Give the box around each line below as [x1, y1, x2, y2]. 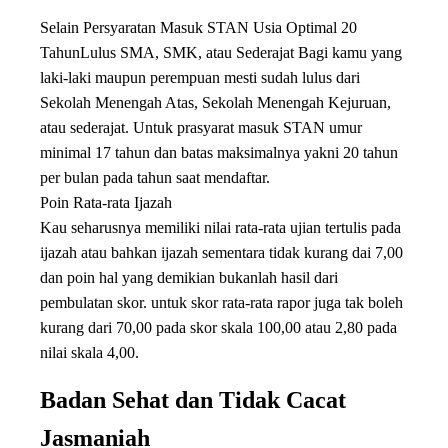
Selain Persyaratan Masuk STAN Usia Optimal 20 [40, 19, 357, 36]
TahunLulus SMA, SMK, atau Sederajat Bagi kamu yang [40, 44, 402, 61]
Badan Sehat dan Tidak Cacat [40, 387, 346, 413]
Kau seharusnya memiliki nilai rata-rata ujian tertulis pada [40, 219, 401, 236]
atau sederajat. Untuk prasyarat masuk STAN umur [40, 119, 362, 136]
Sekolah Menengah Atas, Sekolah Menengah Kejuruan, [40, 94, 391, 111]
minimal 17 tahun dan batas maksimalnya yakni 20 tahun [40, 144, 398, 161]
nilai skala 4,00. [40, 344, 139, 361]
